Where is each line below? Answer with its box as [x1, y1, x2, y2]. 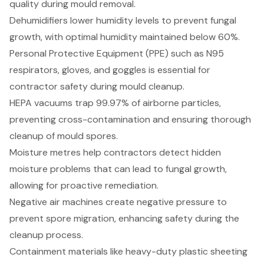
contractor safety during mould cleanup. [9, 80, 184, 93]
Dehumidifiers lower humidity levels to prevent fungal [9, 14, 236, 27]
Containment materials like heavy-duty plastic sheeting [9, 245, 247, 258]
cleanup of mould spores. [9, 130, 118, 143]
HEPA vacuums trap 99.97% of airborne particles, [9, 97, 221, 110]
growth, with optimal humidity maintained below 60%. [9, 31, 240, 44]
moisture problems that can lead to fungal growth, [9, 163, 227, 176]
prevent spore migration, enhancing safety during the [9, 212, 239, 225]
